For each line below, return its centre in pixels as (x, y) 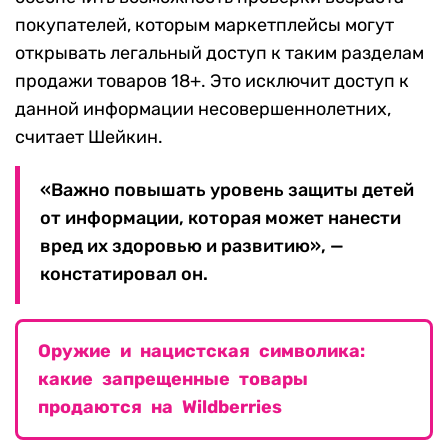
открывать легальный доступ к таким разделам (219, 53)
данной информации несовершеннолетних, (203, 109)
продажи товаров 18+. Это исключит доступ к (212, 81)
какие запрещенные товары (173, 379)
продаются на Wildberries (160, 407)
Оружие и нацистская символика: (201, 351)
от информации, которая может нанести (220, 218)
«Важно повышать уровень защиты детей (227, 190)
